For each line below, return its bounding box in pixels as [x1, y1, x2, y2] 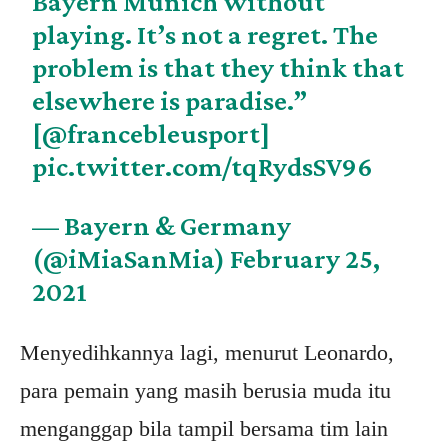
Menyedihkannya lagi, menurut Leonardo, [20, 340, 394, 366]
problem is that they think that [32, 52, 405, 84]
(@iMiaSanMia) [32, 243, 231, 275]
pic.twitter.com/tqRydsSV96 [32, 151, 374, 183]
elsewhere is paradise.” [32, 85, 308, 117]
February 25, [230, 243, 381, 275]
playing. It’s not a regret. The [32, 19, 379, 51]
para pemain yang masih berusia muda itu [20, 378, 391, 404]
